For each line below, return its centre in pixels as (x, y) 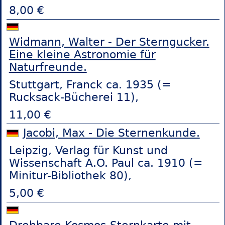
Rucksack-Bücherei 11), (74, 97)
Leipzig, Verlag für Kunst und (88, 151)
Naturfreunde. (48, 67)
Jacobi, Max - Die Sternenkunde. (111, 133)
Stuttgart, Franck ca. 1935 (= (90, 85)
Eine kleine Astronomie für (82, 55)
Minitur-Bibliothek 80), (70, 176)
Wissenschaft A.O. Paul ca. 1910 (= (105, 163)
